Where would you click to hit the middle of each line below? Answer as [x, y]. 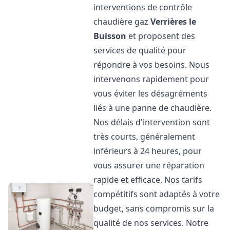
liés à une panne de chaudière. [153, 108]
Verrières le [174, 22]
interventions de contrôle [143, 7]
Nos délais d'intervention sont [152, 122]
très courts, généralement [145, 137]
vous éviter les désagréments [151, 93]
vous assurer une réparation [149, 165]
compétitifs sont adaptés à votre [157, 194]
